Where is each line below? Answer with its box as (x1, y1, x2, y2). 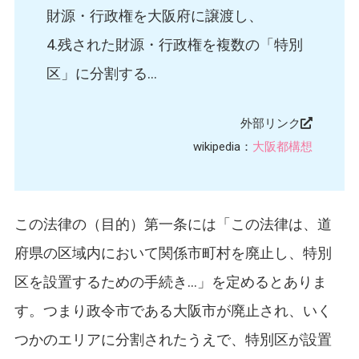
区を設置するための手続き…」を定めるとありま (14, 273, 327, 291)
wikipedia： (193, 139, 253, 155)
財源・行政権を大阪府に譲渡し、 (46, 7, 263, 25)
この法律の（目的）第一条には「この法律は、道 (14, 216, 332, 233)
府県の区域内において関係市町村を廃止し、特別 (14, 244, 332, 262)
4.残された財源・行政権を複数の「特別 (46, 36, 303, 54)
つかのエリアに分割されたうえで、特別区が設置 (14, 331, 332, 349)
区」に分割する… (46, 65, 157, 83)
